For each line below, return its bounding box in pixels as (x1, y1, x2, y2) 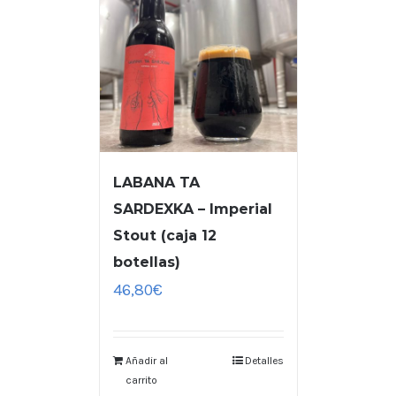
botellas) (112, 254, 180, 271)
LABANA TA (112, 174, 200, 192)
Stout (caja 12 (112, 227, 217, 245)
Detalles (244, 354, 284, 368)
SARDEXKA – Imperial (112, 201, 272, 218)
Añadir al (125, 354, 168, 368)
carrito (125, 374, 157, 387)
